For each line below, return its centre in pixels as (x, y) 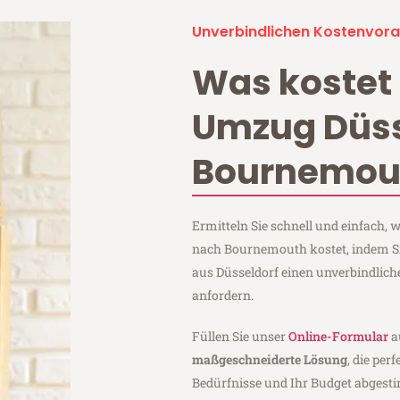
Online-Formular (339, 336)
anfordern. (223, 295)
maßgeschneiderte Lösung (270, 359)
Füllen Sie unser (241, 336)
